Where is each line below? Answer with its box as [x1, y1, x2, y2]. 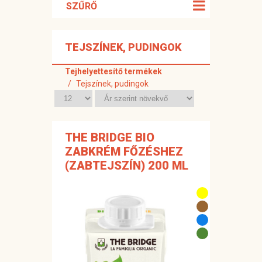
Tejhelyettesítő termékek [65, 67, 162, 77]
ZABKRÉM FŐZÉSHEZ [65, 144, 183, 159]
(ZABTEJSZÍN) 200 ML [65, 158, 188, 173]
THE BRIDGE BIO [65, 130, 154, 145]
